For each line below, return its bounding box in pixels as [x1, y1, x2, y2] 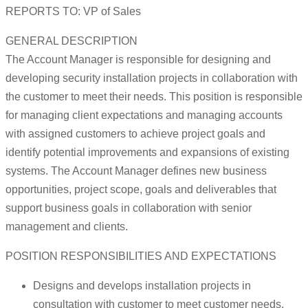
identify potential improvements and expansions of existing [5, 146, 289, 159]
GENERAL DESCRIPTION [5, 35, 137, 47]
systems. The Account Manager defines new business [5, 165, 267, 177]
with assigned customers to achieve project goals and [5, 128, 265, 140]
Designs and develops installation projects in [33, 280, 251, 292]
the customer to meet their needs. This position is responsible [5, 91, 302, 103]
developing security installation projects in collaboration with [5, 72, 298, 85]
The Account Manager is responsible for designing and [5, 54, 271, 66]
